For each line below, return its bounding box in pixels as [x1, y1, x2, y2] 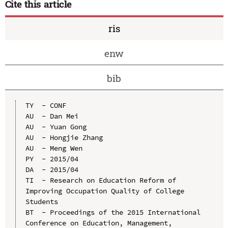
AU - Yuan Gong [25, 122, 87, 131]
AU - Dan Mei [25, 111, 78, 121]
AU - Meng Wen [25, 143, 82, 153]
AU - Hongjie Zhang [25, 132, 103, 142]
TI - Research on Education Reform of [25, 175, 176, 185]
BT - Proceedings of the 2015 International [25, 207, 201, 217]
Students [25, 196, 58, 206]
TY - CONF [25, 100, 66, 110]
